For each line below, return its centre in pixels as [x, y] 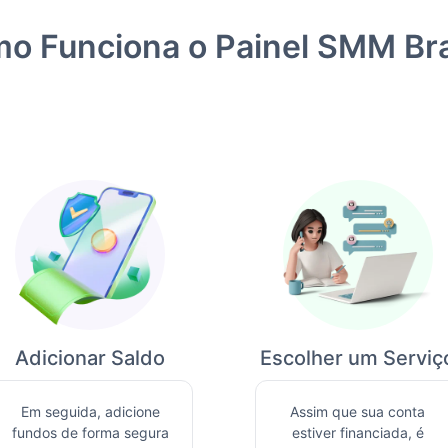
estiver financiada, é [357, 432]
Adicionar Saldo [90, 357]
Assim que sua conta [358, 411]
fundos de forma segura [90, 432]
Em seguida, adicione [90, 411]
